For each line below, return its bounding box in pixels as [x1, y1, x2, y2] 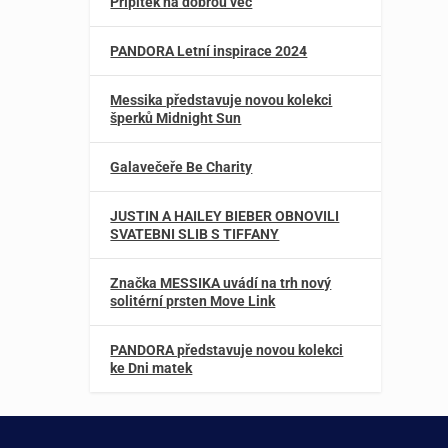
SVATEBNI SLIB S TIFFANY [110, 226, 280, 243]
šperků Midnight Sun [110, 110, 242, 127]
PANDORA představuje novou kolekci [110, 342, 344, 359]
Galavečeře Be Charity [110, 159, 253, 176]
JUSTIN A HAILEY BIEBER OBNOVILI [110, 208, 340, 225]
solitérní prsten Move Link [110, 293, 276, 310]
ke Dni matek [110, 360, 193, 377]
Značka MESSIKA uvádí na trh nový [110, 275, 332, 292]
